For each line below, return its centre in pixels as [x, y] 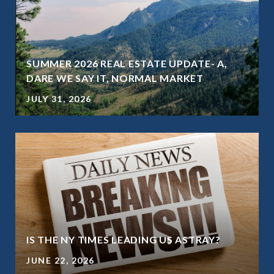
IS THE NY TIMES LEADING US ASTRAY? [124, 239]
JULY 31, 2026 [59, 99]
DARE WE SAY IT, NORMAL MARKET [115, 78]
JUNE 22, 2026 [61, 260]
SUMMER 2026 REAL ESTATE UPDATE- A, [127, 63]
